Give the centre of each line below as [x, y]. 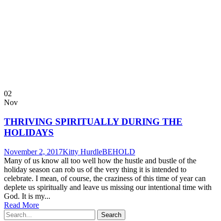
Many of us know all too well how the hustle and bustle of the [100, 160]
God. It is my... [27, 196]
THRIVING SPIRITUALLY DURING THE [93, 122]
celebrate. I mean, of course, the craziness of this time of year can [105, 178]
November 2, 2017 [33, 151]
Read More [21, 205]
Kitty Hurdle [82, 151]
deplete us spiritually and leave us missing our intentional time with [108, 187]
